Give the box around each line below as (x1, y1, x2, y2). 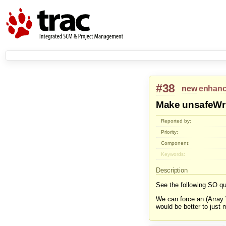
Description (156, 166, 190, 175)
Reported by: (161, 118, 192, 124)
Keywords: (161, 151, 186, 157)
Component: (161, 140, 190, 146)
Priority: (161, 129, 179, 135)
